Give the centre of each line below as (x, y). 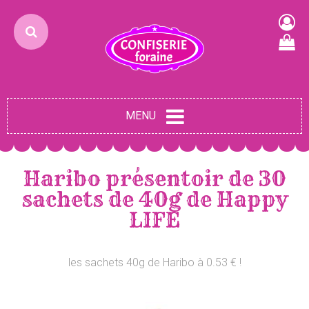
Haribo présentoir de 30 (154, 178)
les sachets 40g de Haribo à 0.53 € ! (154, 262)
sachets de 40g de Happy (154, 199)
